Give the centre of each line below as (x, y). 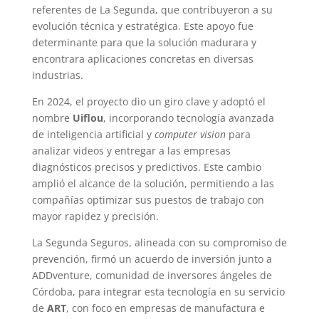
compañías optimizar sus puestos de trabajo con (148, 200)
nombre (52, 118)
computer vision (190, 134)
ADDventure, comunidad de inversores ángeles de (152, 275)
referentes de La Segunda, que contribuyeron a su (152, 10)
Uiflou (88, 118)
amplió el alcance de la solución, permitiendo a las (153, 183)
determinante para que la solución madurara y (144, 42)
